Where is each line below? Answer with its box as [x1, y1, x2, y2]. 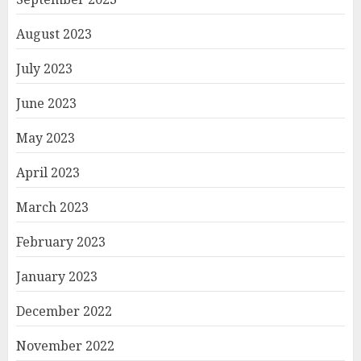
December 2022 [16, 302, 112, 321]
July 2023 [16, 60, 73, 78]
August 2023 [16, 25, 92, 44]
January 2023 [16, 268, 98, 286]
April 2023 [16, 164, 80, 182]
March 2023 [16, 198, 89, 217]
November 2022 [16, 337, 114, 355]
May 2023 [16, 129, 75, 147]
